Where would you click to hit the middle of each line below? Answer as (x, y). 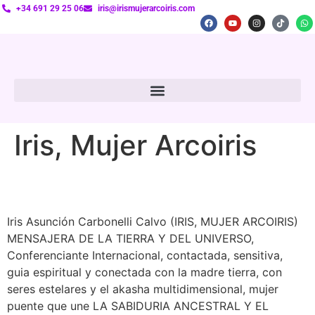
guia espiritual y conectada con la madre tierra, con (144, 272)
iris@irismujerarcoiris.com (146, 8)
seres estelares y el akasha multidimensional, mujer (143, 289)
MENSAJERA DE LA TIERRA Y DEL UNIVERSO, (130, 238)
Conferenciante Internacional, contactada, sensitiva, (145, 255)
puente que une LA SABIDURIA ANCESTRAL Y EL (138, 306)
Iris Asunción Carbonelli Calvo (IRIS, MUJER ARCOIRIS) (153, 221)
